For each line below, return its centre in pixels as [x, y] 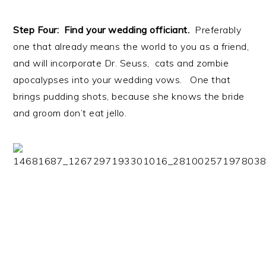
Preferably [216, 29]
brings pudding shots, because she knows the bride [129, 96]
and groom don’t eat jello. [70, 113]
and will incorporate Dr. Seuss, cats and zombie [121, 63]
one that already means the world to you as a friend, [131, 46]
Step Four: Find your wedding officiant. [102, 29]
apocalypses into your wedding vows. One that [122, 79]
